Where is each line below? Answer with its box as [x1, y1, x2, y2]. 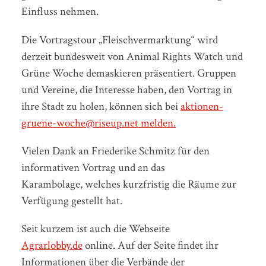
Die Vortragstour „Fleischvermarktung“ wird [21, 32, 218, 47]
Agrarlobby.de [21, 237, 83, 253]
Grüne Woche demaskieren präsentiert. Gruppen [21, 65, 236, 81]
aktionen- [180, 99, 223, 114]
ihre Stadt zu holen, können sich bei [21, 99, 180, 114]
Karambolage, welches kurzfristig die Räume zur [21, 176, 236, 192]
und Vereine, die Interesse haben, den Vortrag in [21, 82, 232, 97]
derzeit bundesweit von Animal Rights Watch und [21, 49, 243, 64]
